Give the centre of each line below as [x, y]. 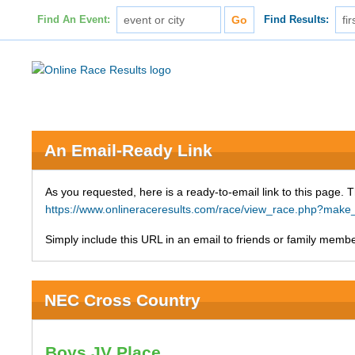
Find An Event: [73, 20]
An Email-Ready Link [129, 150]
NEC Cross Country [123, 300]
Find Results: [297, 20]
